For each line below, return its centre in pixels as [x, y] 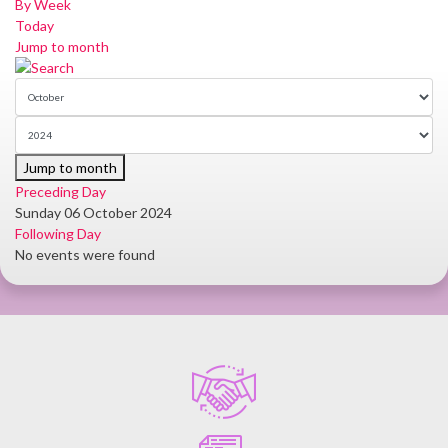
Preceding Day [60, 191]
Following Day [58, 233]
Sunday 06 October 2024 [93, 212]
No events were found [85, 254]
